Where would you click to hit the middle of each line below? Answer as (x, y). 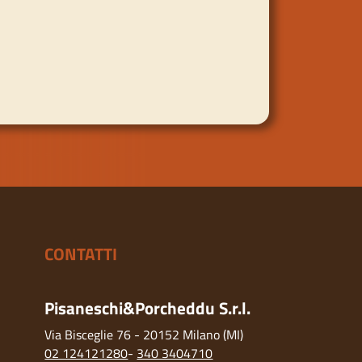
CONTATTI (81, 253)
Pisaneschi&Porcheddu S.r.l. (148, 307)
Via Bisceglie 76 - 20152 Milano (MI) (144, 334)
